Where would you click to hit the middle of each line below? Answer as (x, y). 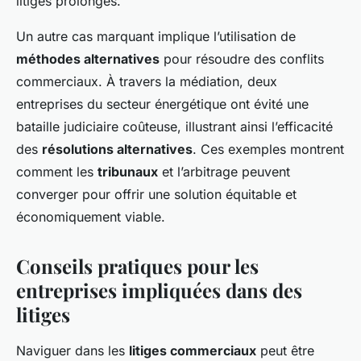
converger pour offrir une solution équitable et (156, 195)
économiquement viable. (91, 217)
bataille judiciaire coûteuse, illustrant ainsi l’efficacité (174, 127)
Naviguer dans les (73, 351)
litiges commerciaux (193, 351)
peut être (285, 351)
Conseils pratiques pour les (137, 266)
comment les (57, 172)
